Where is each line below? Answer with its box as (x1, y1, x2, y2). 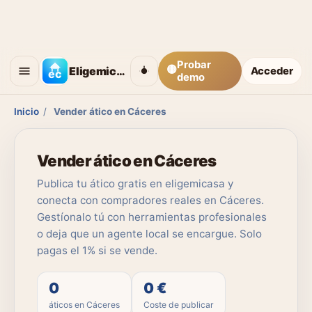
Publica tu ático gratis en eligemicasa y (37, 177, 233, 190)
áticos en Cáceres (49, 299, 120, 310)
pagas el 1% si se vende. (37, 244, 157, 257)
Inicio (14, 106, 39, 117)
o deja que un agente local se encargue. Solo (37, 227, 262, 240)
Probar (176, 58, 211, 71)
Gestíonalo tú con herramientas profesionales (37, 210, 267, 224)
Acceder (251, 64, 293, 77)
